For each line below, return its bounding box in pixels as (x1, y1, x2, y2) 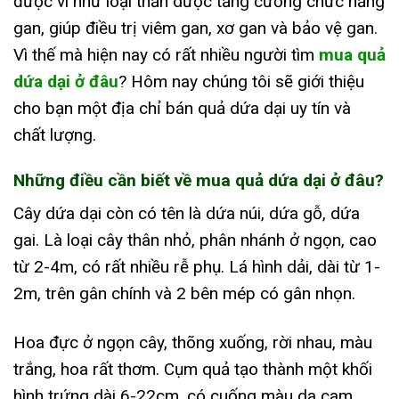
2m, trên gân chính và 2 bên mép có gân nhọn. (13, 282, 355, 304)
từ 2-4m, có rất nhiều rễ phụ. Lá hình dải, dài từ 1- (13, 256, 380, 277)
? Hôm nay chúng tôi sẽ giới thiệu (118, 70, 364, 92)
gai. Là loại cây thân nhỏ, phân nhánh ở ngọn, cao (13, 229, 377, 250)
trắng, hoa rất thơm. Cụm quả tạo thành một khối (13, 358, 372, 379)
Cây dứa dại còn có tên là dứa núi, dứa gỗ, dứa (13, 202, 360, 224)
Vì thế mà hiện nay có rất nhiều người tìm (13, 44, 319, 65)
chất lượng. (13, 124, 96, 145)
